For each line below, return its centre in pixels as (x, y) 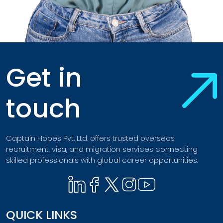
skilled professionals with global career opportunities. (102, 160)
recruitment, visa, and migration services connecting (102, 149)
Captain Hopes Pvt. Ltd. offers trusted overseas (90, 138)
